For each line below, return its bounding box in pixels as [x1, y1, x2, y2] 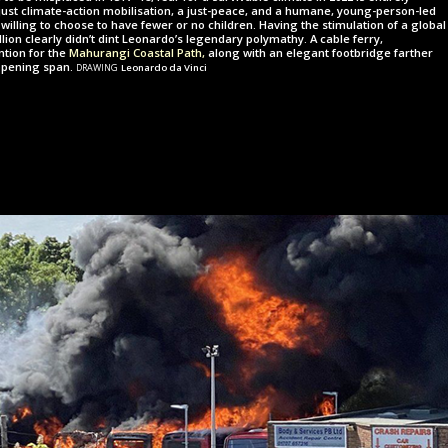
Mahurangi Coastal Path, [69, 44, 205, 60]
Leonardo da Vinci [121, 60, 207, 74]
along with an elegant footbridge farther [205, 44, 433, 60]
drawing [76, 56, 121, 75]
